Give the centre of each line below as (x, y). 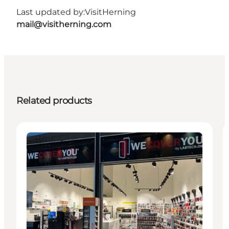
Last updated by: (51, 12)
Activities (45, 139)
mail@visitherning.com (64, 25)
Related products (54, 101)
